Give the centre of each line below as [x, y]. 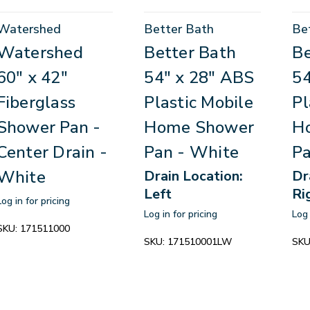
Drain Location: [194, 176]
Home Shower [199, 128]
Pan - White [192, 153]
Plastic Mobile [199, 103]
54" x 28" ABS [199, 78]
